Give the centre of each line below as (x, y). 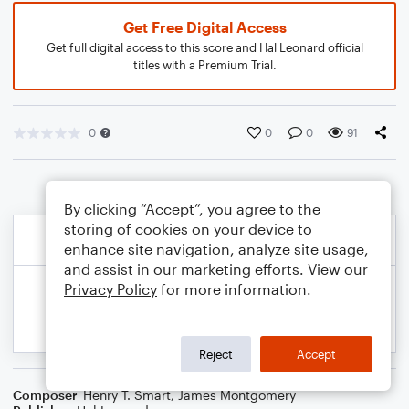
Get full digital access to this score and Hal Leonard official (204, 47)
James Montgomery (237, 395)
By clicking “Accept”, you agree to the (192, 209)
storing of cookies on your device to (188, 229)
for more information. (234, 289)
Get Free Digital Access (204, 27)
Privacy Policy (110, 289)
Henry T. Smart (127, 395)
